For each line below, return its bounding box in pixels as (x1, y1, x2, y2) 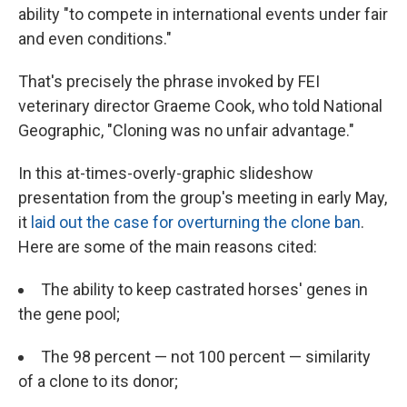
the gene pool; (18, 304, 120, 324)
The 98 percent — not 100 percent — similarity (41, 347, 371, 367)
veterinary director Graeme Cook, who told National (18, 96, 382, 116)
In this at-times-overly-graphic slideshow (18, 164, 313, 184)
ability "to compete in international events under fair (18, 5, 388, 25)
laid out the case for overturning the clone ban (31, 213, 361, 233)
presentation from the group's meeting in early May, (18, 188, 387, 208)
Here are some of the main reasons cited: (18, 237, 317, 257)
